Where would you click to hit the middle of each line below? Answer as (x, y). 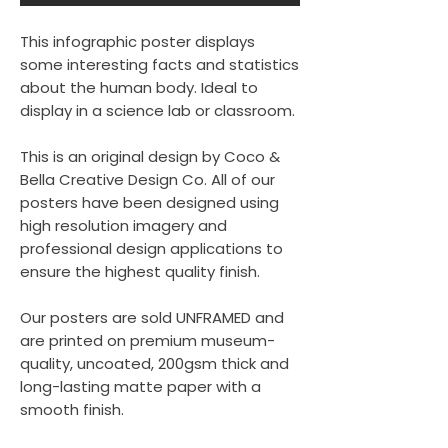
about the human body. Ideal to (139, 87)
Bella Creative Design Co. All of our (147, 179)
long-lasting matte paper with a (140, 386)
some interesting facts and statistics (159, 64)
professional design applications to (151, 248)
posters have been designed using (149, 202)
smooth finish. (74, 409)
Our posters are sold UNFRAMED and (152, 317)
